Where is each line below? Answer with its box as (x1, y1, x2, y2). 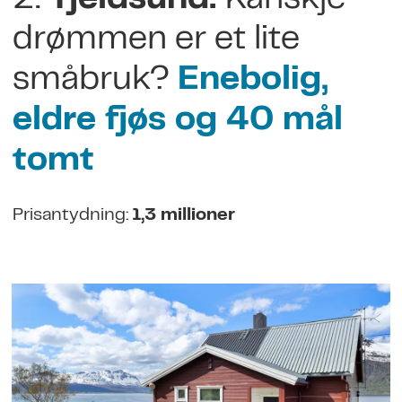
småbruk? (12, 66, 178, 97)
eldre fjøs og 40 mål (12, 107, 343, 137)
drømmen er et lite (12, 26, 300, 57)
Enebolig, (177, 66, 328, 97)
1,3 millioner (131, 207, 235, 223)
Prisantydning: (12, 207, 132, 223)
